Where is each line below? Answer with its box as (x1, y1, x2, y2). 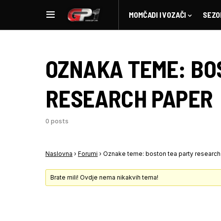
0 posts (45, 117, 69, 125)
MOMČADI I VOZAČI (129, 10, 186, 19)
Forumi (78, 150, 98, 157)
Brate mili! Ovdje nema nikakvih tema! (50, 174, 159, 181)
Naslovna (45, 150, 73, 157)
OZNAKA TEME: (45, 54, 191, 83)
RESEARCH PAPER (45, 84, 213, 112)
